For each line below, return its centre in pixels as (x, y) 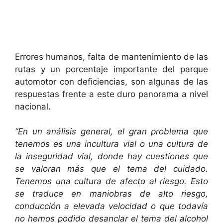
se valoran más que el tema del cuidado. (111, 169)
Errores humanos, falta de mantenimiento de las (111, 56)
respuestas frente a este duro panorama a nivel (111, 94)
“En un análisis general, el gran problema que (111, 132)
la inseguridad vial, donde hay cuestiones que (111, 157)
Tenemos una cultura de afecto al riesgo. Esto (111, 181)
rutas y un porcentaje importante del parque (111, 69)
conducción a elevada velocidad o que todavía (111, 206)
